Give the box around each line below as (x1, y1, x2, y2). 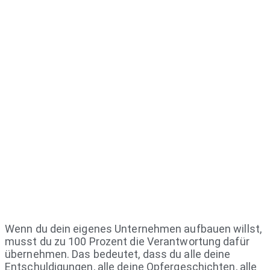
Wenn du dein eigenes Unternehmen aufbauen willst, (5, 222, 262, 235)
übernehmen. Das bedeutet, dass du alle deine (5, 247, 231, 260)
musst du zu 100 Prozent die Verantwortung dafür (5, 234, 250, 248)
